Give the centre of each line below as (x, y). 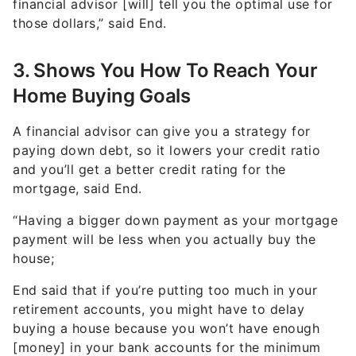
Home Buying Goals (102, 68)
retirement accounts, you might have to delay (159, 281)
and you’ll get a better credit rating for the (149, 141)
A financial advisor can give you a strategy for (162, 103)
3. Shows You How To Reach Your (165, 42)
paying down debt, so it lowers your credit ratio (166, 122)
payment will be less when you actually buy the (164, 211)
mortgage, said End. (79, 160)
